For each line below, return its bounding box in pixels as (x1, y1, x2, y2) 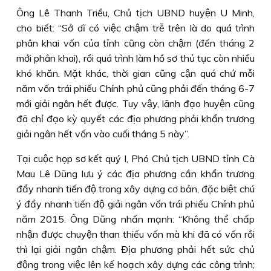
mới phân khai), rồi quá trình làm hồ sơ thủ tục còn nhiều (16, 52, 255, 64)
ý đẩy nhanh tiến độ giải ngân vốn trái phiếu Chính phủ (16, 198, 255, 210)
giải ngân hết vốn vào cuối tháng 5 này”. (16, 128, 189, 140)
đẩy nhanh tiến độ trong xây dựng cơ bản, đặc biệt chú (16, 183, 255, 195)
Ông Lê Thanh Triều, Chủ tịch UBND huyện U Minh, (16, 7, 255, 19)
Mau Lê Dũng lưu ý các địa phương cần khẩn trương (16, 168, 255, 180)
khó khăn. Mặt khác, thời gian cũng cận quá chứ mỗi (16, 67, 255, 79)
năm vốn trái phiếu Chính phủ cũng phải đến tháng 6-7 (16, 82, 255, 94)
